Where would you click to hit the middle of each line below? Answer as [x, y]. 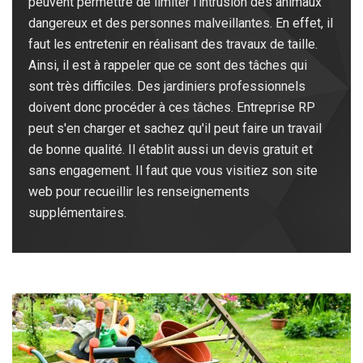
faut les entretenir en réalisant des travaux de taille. [173, 44]
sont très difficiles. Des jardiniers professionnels [167, 86]
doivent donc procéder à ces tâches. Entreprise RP [172, 107]
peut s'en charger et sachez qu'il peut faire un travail [175, 128]
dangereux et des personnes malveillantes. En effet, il [181, 23]
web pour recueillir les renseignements [139, 191]
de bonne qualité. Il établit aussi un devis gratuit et [171, 149]
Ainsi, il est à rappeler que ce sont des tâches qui [168, 65]
